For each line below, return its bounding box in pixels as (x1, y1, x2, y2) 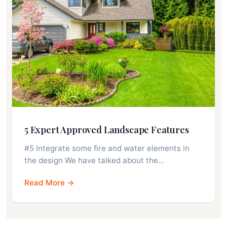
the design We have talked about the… (24, 155, 164, 165)
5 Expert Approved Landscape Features (24, 123, 189, 136)
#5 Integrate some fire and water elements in (24, 143, 190, 153)
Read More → (24, 177, 74, 187)
